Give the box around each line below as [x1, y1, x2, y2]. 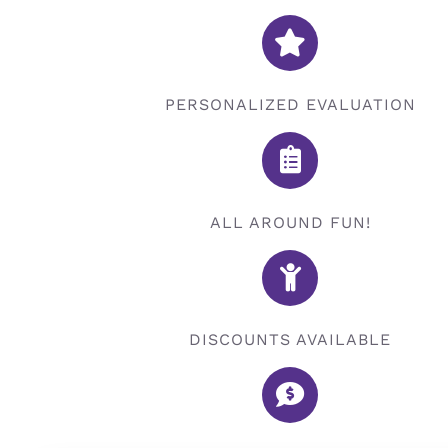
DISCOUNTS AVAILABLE [189, 329, 391, 349]
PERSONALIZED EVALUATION [164, 95, 416, 115]
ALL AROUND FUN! [209, 212, 371, 232]
